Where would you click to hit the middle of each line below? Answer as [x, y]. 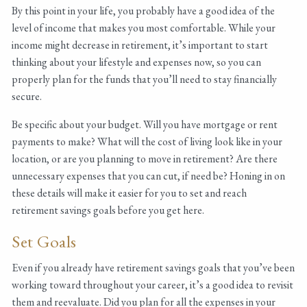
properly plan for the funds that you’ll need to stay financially [145, 79]
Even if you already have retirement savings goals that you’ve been [153, 268]
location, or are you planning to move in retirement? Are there [145, 159]
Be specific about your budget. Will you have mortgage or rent [145, 125]
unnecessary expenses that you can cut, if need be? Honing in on [149, 176]
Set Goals [46, 242]
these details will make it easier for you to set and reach [130, 193]
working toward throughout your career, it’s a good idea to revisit [153, 285]
